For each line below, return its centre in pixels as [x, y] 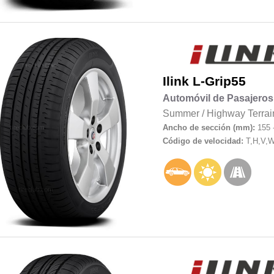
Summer [181, 113]
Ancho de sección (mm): [209, 128]
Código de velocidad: [204, 141]
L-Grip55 [219, 81]
